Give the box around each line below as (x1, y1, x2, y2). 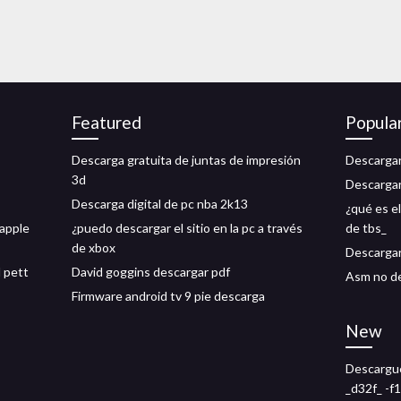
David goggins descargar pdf (72, 264, 230, 279)
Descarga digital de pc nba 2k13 (72, 196, 248, 211)
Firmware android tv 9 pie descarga (72, 288, 265, 303)
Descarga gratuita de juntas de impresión (72, 152, 301, 167)
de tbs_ (346, 220, 387, 235)
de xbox (72, 240, 115, 255)
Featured (72, 112, 141, 132)
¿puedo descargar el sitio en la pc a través (72, 220, 303, 235)
